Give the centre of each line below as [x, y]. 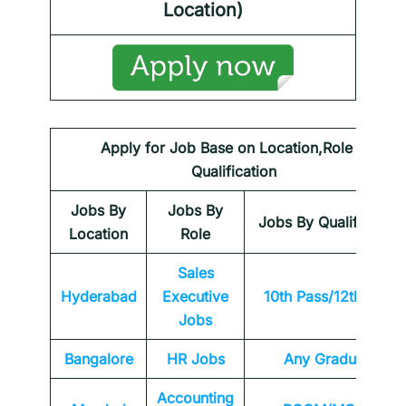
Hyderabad [98, 297]
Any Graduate [330, 359]
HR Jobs [195, 359]
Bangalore [98, 359]
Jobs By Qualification [330, 222]
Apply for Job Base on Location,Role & [233, 148]
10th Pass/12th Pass [330, 297]
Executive [195, 297]
